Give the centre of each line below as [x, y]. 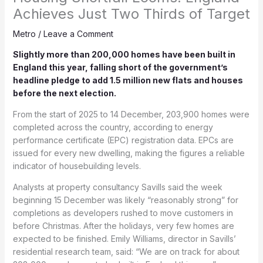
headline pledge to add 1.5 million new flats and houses [128, 80]
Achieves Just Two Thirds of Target [131, 14]
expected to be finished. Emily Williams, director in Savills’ [124, 238]
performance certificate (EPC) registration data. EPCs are [123, 140]
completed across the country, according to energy [113, 127]
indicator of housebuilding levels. [77, 166]
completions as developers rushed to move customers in [123, 213]
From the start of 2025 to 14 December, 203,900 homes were [131, 114]
